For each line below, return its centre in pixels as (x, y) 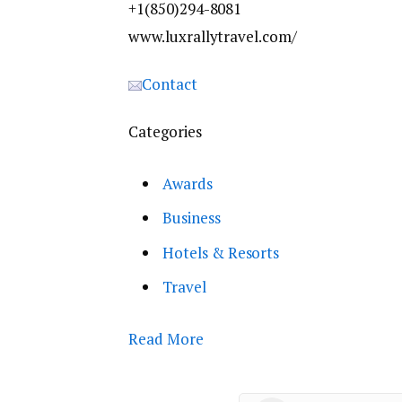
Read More (166, 338)
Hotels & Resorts (221, 252)
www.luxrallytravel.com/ (213, 37)
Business (192, 218)
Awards (188, 183)
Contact (170, 84)
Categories (165, 132)
